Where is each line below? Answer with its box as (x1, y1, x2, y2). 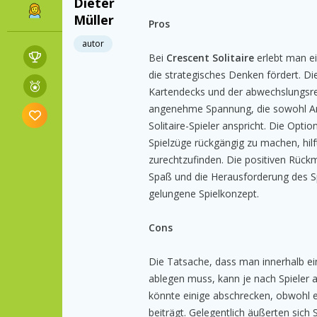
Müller (74, 11, 114, 29)
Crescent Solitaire (166, 51, 254, 65)
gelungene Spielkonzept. (149, 187, 259, 201)
